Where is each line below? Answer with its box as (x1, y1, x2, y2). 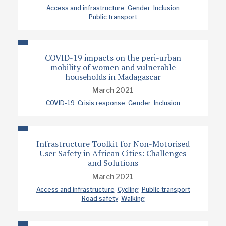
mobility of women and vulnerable (50, 62, 176, 73)
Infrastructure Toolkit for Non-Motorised (36, 138, 190, 149)
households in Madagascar (65, 71, 161, 82)
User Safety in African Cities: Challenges (40, 148, 186, 159)
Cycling (117, 186, 139, 193)
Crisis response (78, 99, 125, 107)
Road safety (81, 195, 118, 202)
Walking (121, 195, 145, 202)
